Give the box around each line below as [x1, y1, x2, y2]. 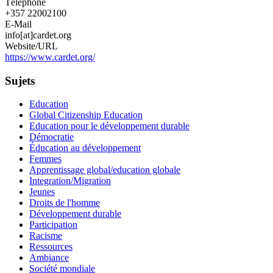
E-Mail [5, 18, 32, 29]
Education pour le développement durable [29, 121, 190, 132]
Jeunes [29, 186, 55, 197]
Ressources [29, 241, 73, 252]
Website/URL [5, 40, 58, 51]
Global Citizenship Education [29, 110, 143, 121]
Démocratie [29, 132, 74, 143]
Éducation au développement [29, 143, 141, 154]
